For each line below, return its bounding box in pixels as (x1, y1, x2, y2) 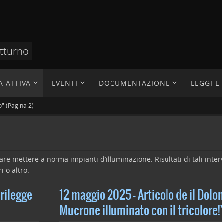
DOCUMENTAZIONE (99, 78, 170, 88)
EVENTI (52, 78, 78, 88)
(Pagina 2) (4, 101, 34, 109)
